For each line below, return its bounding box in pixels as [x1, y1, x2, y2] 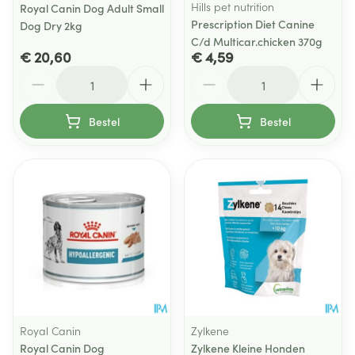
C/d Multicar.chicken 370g [191, 33, 323, 49]
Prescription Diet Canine [191, 16, 315, 32]
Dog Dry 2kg [20, 17, 82, 33]
